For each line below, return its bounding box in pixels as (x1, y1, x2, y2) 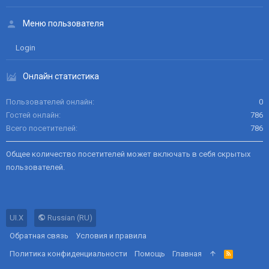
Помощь (134, 249, 165, 258)
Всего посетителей (6, 124, 76, 133)
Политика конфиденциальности (10, 249, 127, 258)
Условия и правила (76, 231, 147, 240)
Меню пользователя (23, 19, 104, 28)
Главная (172, 249, 202, 258)
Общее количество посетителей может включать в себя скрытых (6, 150, 250, 159)
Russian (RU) (46, 213, 92, 222)
